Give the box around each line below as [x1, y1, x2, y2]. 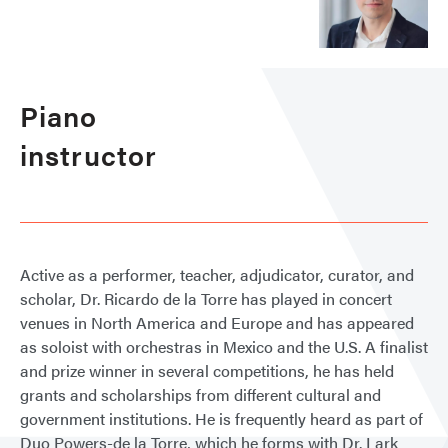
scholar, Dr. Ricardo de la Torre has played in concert [20, 286, 392, 310]
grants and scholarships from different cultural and [20, 382, 381, 406]
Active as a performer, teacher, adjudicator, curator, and [20, 262, 414, 286]
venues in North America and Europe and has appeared [20, 310, 414, 334]
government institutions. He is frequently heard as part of [20, 406, 423, 430]
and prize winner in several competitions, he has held [20, 358, 394, 382]
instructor [20, 133, 157, 174]
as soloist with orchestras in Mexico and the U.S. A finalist [20, 334, 428, 358]
